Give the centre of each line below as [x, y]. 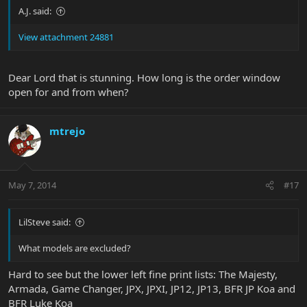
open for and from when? [69, 91]
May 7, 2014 [32, 185]
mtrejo [67, 131]
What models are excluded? [75, 248]
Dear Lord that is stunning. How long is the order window [144, 77]
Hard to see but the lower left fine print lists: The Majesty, [143, 274]
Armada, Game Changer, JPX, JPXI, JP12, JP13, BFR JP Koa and [152, 288]
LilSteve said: [45, 222]
